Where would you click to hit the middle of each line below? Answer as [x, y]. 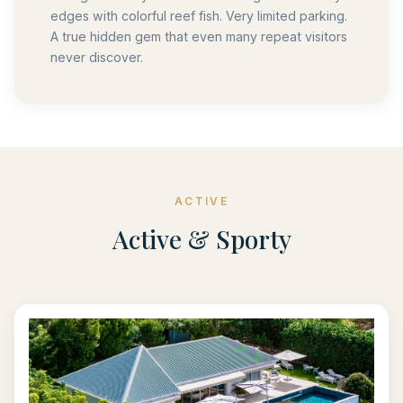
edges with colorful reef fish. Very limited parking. [199, 15]
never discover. [97, 57]
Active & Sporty [201, 238]
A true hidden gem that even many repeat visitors [199, 36]
